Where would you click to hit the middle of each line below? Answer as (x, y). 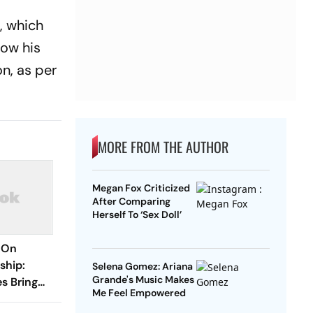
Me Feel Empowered (139, 293)
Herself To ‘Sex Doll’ (137, 215)
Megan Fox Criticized (141, 188)
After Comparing (131, 202)
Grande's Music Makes (143, 280)
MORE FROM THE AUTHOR (163, 147)
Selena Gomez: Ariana (142, 267)
